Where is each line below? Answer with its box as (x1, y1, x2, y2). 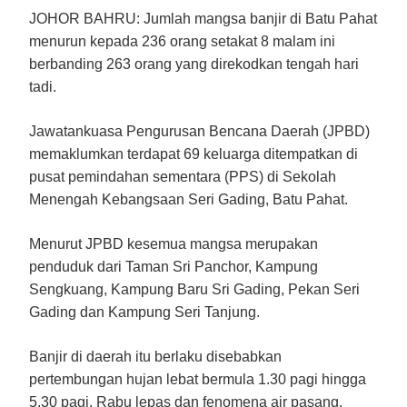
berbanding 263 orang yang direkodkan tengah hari (29, 55, 359, 72)
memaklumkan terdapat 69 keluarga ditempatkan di (29, 145, 358, 162)
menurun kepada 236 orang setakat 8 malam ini (29, 33, 335, 49)
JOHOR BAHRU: (29, 10, 140, 26)
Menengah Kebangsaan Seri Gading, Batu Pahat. (29, 191, 348, 207)
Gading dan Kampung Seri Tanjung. (29, 303, 260, 320)
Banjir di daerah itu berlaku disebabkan (29, 348, 282, 364)
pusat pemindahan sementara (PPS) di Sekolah (29, 168, 336, 184)
